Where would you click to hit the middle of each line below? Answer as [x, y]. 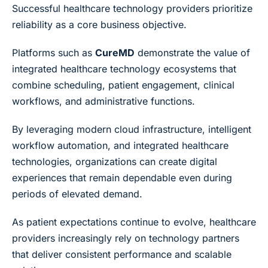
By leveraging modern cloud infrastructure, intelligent [132, 129]
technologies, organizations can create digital [115, 161]
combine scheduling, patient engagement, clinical [123, 85]
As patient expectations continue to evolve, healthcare [134, 222]
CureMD [115, 52]
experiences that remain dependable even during [122, 177]
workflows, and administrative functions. [103, 101]
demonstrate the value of [192, 52]
